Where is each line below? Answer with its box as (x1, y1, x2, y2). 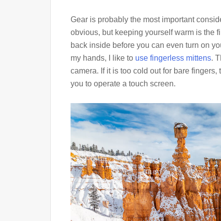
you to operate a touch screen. (71, 79, 176, 88)
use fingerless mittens (135, 54, 211, 63)
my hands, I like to (71, 54, 135, 63)
